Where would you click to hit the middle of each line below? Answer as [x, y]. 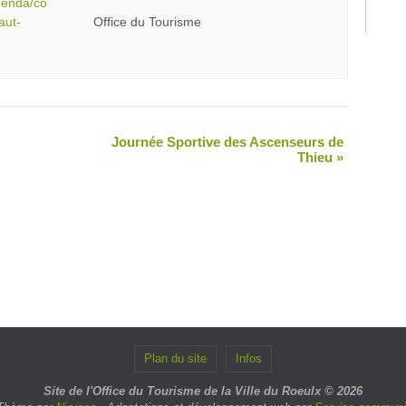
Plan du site [175, 358]
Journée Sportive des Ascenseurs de [227, 141]
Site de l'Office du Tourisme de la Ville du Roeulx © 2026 [203, 391]
